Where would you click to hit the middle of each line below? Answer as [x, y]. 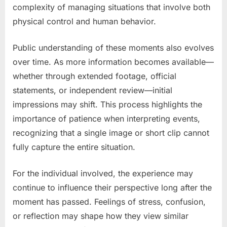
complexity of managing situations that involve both [111, 7]
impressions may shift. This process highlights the [107, 104]
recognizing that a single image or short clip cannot [111, 133]
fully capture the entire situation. [74, 147]
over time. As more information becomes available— [113, 62]
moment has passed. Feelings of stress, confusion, [109, 201]
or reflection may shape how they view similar [101, 216]
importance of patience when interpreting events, [106, 118]
